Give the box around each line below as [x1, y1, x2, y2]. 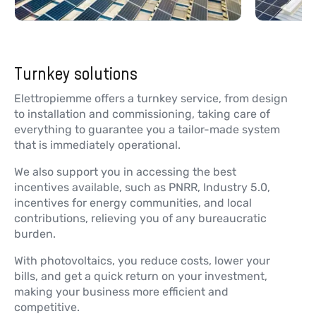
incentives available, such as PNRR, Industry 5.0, [14, 181, 270, 195]
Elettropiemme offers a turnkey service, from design [14, 92, 288, 106]
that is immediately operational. [14, 138, 181, 152]
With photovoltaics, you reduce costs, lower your [14, 254, 270, 268]
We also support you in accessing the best [14, 165, 236, 179]
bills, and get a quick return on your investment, [14, 269, 267, 284]
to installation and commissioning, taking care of [14, 107, 270, 121]
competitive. [14, 300, 80, 315]
